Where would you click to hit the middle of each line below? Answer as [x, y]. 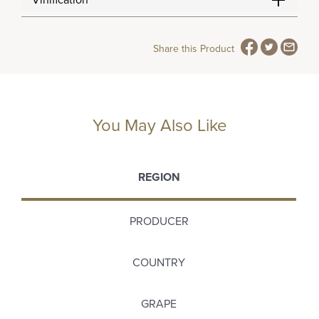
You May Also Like [159, 126]
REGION [159, 177]
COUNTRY [159, 263]
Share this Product [194, 49]
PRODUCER [159, 221]
